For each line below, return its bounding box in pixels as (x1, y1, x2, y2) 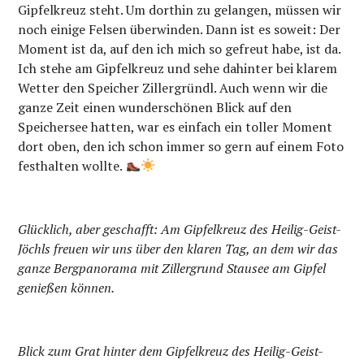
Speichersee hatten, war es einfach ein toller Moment (18, 117, 333, 136)
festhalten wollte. (18, 156, 126, 175)
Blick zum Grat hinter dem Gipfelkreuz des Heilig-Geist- (18, 341, 324, 360)
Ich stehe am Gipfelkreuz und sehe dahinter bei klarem (18, 58, 338, 77)
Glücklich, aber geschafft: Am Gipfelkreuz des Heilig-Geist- (18, 219, 342, 238)
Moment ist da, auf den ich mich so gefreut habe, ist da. (18, 39, 341, 58)
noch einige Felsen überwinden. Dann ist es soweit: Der (18, 19, 341, 38)
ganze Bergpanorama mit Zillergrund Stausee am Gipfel (18, 258, 327, 277)
